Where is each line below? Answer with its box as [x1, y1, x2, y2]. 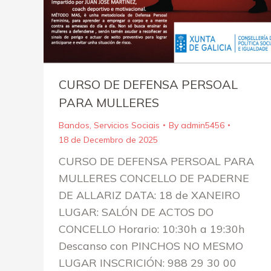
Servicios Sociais [94, 119, 160, 131]
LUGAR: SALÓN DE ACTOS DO [59, 204, 214, 219]
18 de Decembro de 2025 [59, 134, 158, 145]
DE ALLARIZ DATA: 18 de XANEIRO [59, 188, 240, 202]
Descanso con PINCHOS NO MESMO [59, 238, 243, 253]
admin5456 [181, 119, 224, 131]
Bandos [59, 119, 90, 131]
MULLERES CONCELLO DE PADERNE [59, 171, 249, 185]
